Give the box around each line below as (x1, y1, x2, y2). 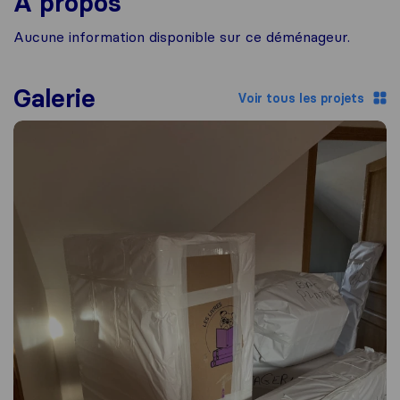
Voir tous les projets (237, 89, 364, 106)
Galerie (13, 83, 96, 113)
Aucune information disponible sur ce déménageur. (13, 28, 350, 46)
